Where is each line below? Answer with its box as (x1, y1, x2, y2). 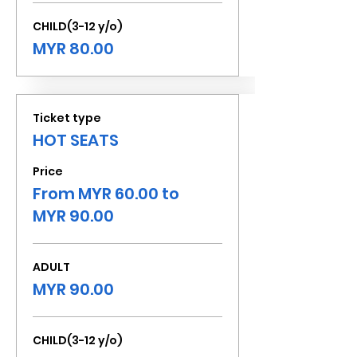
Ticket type (33, 110, 101, 126)
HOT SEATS (33, 129, 119, 151)
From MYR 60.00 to (33, 182, 179, 205)
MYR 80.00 (33, 37, 114, 60)
